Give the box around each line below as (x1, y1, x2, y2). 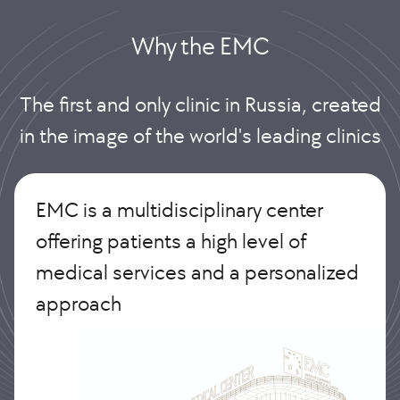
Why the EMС (130, 31, 270, 61)
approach (36, 291, 121, 316)
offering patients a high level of (36, 229, 306, 254)
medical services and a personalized (36, 260, 359, 285)
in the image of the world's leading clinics (19, 123, 381, 148)
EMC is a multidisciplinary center (36, 197, 323, 222)
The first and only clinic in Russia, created (19, 92, 381, 117)
